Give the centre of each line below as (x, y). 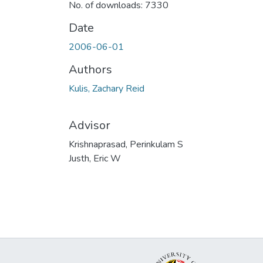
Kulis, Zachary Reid (107, 88)
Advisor (90, 125)
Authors (90, 69)
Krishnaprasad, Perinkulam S (126, 144)
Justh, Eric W (95, 158)
